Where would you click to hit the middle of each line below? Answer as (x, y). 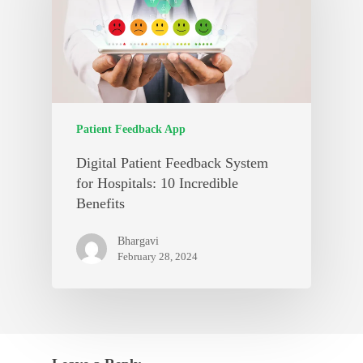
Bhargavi (138, 241)
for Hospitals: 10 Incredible (157, 183)
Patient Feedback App (131, 129)
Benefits (100, 203)
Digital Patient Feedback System (172, 162)
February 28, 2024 (158, 256)
